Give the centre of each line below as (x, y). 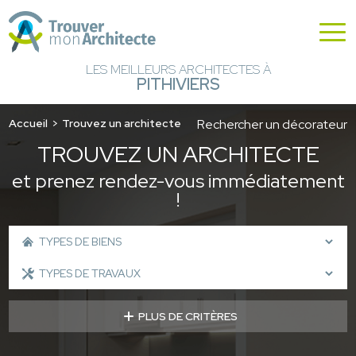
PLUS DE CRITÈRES (188, 316)
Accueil (29, 123)
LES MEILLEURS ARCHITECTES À (178, 70)
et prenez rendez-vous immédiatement (178, 180)
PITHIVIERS (178, 85)
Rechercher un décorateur (272, 124)
